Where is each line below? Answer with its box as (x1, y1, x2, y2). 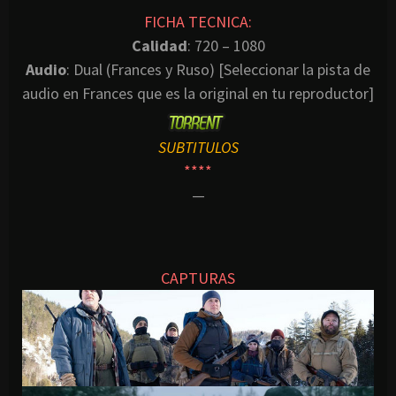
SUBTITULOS (157, 136, 239, 157)
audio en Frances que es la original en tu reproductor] (22, 82, 374, 103)
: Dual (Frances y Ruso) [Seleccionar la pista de (66, 58, 370, 80)
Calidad (131, 34, 187, 56)
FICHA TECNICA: (144, 11, 252, 32)
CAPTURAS (161, 267, 235, 288)
